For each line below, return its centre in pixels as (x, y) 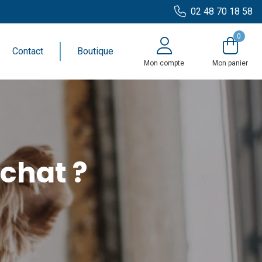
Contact (28, 51)
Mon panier (230, 63)
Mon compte (164, 63)
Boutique (95, 51)
